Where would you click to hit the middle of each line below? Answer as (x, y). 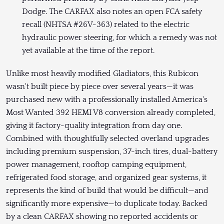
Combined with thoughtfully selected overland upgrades (107, 138)
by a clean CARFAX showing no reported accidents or (102, 216)
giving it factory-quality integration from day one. (94, 125)
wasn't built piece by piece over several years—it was (100, 86)
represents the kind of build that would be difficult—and (107, 190)
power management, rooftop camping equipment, (96, 164)
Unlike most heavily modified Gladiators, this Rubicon (102, 73)
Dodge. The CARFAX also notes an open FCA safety (112, 11)
